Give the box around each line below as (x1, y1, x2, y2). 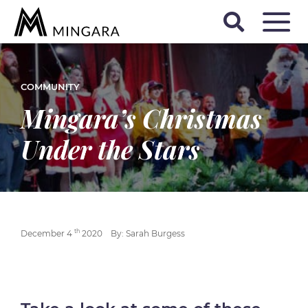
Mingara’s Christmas (21, 101, 262, 135)
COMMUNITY (21, 81, 80, 92)
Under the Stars (21, 132, 200, 166)
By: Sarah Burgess (111, 228, 185, 239)
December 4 (21, 228, 74, 239)
